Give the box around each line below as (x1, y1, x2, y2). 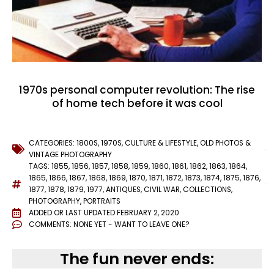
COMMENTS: (29, 219, 73, 229)
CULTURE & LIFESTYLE (125, 138, 197, 148)
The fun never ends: (60, 247, 214, 270)
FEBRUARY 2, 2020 (117, 207, 179, 218)
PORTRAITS (83, 196, 120, 206)
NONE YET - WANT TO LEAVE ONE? (73, 219, 190, 229)
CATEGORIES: (29, 138, 76, 148)
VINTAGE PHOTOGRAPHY (29, 149, 112, 160)
